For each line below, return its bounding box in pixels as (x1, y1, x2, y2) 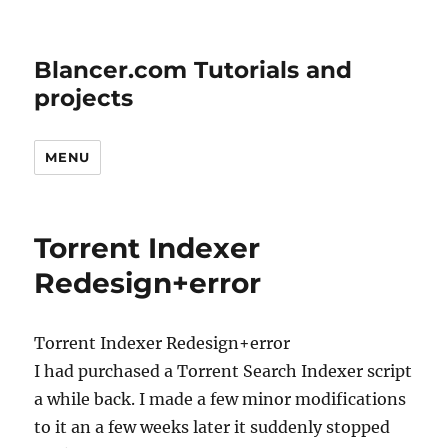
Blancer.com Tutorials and (34, 56, 353, 84)
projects (34, 84, 134, 112)
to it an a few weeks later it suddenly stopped (34, 417, 391, 437)
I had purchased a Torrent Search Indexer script (34, 361, 413, 381)
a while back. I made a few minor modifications (34, 389, 407, 409)
